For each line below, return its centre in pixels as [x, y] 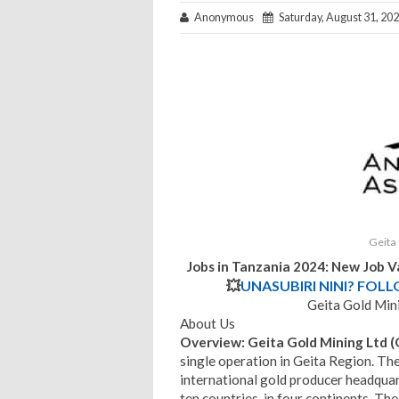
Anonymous [226, 17]
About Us [208, 323]
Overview [211, 342]
